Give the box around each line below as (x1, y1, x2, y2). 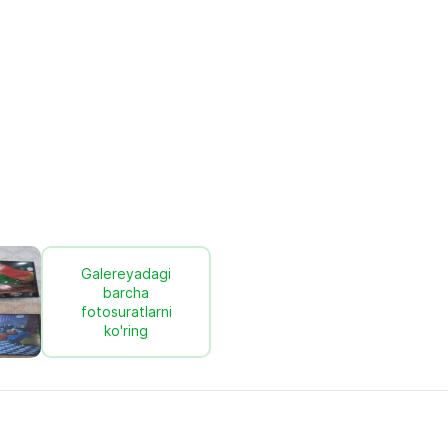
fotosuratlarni (80, 303, 172, 320)
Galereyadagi (81, 265, 171, 282)
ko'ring (104, 322, 148, 339)
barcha (103, 284, 149, 301)
